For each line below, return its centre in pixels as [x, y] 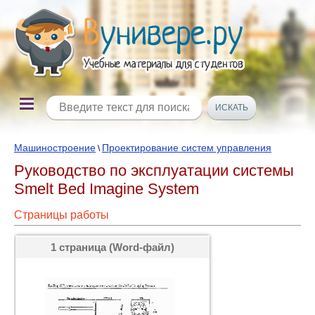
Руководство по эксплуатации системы [154, 171]
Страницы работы [62, 215]
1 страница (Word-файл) [112, 247]
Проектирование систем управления [187, 148]
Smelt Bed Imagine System [107, 189]
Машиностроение [55, 148]
